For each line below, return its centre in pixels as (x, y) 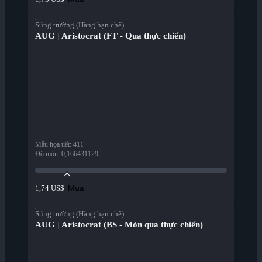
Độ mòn (46, 154)
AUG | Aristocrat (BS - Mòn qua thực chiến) (119, 225)
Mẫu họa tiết (52, 145)
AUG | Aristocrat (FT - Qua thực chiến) (111, 36)
